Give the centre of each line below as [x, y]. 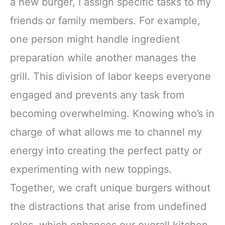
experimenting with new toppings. [91, 169]
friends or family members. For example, [105, 20]
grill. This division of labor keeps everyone [110, 76]
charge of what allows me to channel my [106, 132]
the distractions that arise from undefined [108, 206]
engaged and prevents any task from [97, 95]
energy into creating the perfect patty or [106, 150]
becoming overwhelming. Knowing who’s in [112, 113]
